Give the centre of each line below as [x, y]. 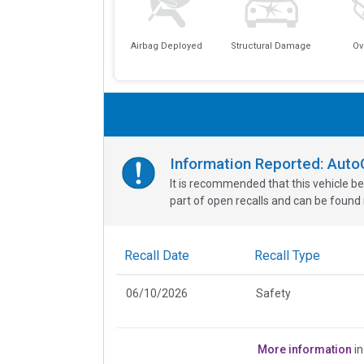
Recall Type [287, 255]
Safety [273, 293]
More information [305, 349]
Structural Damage [271, 45]
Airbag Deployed [166, 45]
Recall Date [157, 255]
